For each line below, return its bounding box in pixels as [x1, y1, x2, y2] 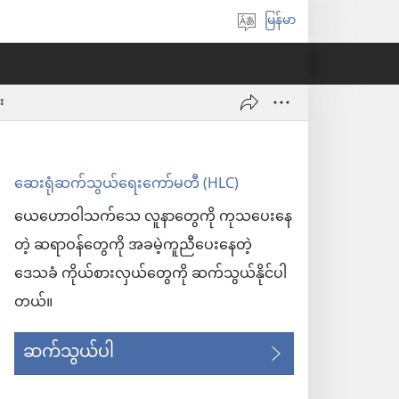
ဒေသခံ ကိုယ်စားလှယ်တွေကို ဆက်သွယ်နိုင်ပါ [14, 259, 287, 290]
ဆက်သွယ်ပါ [23, 334, 114, 372]
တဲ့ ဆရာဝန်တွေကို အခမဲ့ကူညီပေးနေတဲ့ [14, 231, 252, 262]
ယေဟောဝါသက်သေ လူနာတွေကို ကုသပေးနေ [14, 202, 292, 233]
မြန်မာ [265, 7, 296, 35]
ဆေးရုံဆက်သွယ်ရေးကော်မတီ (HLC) [14, 169, 239, 200]
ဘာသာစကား [266, 19, 338, 46]
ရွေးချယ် [266, 43, 313, 70]
